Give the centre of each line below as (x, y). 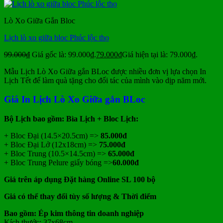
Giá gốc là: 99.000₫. (64, 54)
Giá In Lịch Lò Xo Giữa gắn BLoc (74, 100)
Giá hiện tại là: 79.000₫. (160, 54)
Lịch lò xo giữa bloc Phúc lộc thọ (56, 37)
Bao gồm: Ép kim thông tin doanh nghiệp (74, 214)
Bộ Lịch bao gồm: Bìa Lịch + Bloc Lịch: (71, 119)
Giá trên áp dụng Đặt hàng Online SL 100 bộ (80, 180)
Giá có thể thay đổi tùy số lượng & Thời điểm (80, 197)
